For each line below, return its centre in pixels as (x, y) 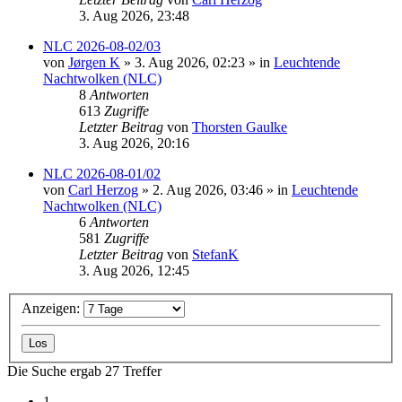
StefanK (215, 255)
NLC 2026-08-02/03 (102, 47)
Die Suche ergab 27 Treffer (84, 371)
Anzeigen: (52, 308)
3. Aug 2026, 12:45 (134, 271)
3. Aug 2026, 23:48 (134, 16)
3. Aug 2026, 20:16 (134, 144)
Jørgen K (94, 63)
